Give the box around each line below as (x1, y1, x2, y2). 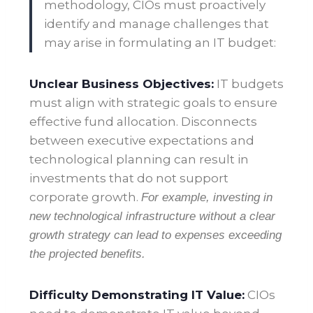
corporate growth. (29, 190, 141, 205)
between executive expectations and (29, 133, 254, 148)
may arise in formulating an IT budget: (44, 36, 276, 50)
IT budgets (217, 77, 284, 92)
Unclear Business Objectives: (29, 77, 214, 92)
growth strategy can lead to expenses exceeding (29, 228, 282, 242)
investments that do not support (29, 171, 228, 186)
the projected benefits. (29, 247, 145, 261)
